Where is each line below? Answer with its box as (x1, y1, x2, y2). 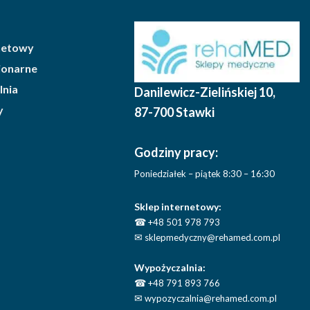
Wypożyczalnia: (134, 262, 206, 274)
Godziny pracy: (134, 145, 219, 161)
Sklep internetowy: (134, 201, 222, 213)
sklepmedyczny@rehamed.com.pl (143, 232, 281, 244)
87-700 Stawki (134, 104, 215, 120)
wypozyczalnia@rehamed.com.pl (143, 293, 277, 304)
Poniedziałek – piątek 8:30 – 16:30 (134, 168, 275, 180)
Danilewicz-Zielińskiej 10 (134, 84, 273, 100)
